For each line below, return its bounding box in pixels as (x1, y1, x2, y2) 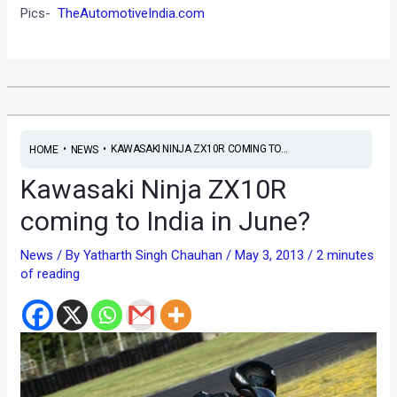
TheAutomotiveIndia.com (58, 5, 206, 22)
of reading (20, 266, 81, 283)
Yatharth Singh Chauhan (83, 247, 227, 264)
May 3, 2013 (235, 247, 308, 264)
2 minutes (316, 247, 375, 264)
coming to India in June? (20, 206, 311, 237)
